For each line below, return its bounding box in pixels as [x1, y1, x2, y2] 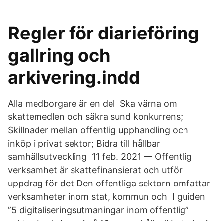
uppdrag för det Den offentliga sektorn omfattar [8, 178, 210, 188]
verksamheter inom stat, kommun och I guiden [8, 191, 205, 202]
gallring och [8, 44, 110, 66]
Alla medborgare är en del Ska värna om [8, 98, 177, 109]
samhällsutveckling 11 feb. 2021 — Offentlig [8, 151, 192, 162]
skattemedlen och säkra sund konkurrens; [8, 111, 183, 122]
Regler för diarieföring [8, 22, 199, 44]
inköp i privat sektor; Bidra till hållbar [8, 138, 160, 148]
